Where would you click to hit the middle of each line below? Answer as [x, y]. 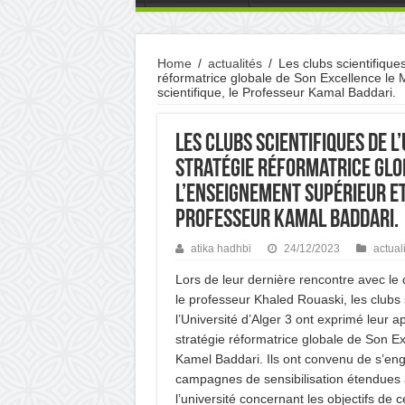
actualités [235, 63]
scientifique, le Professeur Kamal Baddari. [276, 92]
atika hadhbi [221, 248]
